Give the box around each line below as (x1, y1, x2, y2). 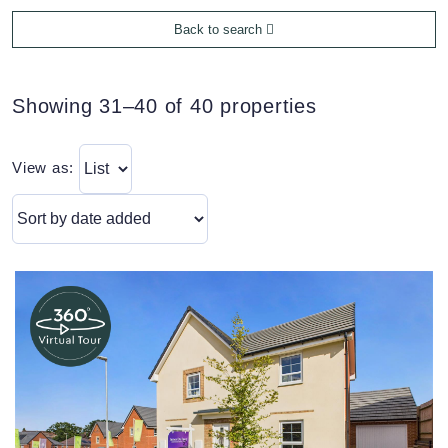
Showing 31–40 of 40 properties (12, 95, 317, 118)
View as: (12, 159, 79, 177)
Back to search (174, 22, 266, 38)
